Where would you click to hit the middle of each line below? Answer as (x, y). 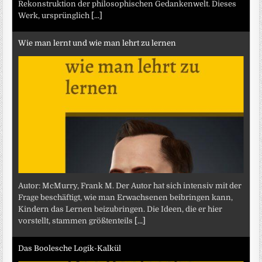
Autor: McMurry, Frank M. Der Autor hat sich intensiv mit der (130, 186)
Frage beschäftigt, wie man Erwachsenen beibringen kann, (126, 198)
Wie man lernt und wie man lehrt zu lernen (97, 43)
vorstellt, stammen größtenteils (77, 221)
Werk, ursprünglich (55, 16)
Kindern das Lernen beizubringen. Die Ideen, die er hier (120, 209)
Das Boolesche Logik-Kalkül (70, 248)
